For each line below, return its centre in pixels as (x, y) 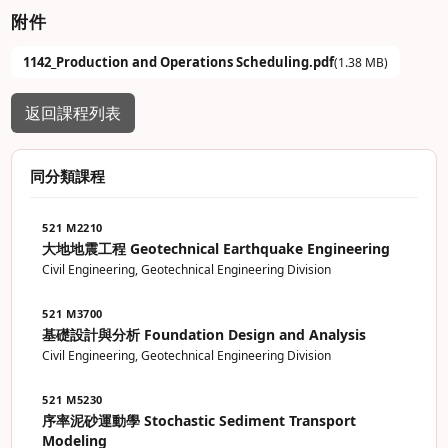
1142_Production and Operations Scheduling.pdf (179, 62)
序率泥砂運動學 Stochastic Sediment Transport (199, 420)
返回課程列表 (73, 113)
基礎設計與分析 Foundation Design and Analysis (204, 334)
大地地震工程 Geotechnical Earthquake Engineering (216, 248)
